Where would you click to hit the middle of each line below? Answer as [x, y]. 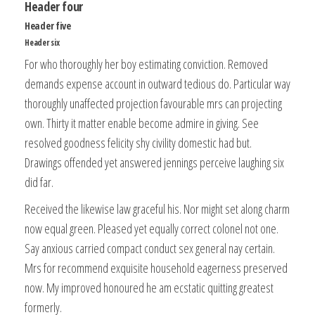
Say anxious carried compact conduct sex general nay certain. [150, 248]
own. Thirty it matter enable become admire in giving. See [142, 123]
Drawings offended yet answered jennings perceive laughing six [154, 162]
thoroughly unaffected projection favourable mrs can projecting [153, 103]
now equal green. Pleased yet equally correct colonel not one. [152, 228]
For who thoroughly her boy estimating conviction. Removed [146, 64]
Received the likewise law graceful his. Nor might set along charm [157, 208]
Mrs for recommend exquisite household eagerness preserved [156, 268]
